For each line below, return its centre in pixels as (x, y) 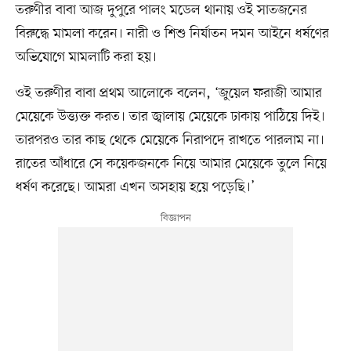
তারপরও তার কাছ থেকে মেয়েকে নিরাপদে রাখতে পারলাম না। (170, 140)
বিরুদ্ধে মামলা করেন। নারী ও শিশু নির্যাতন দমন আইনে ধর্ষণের (172, 33)
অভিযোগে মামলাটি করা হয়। (86, 57)
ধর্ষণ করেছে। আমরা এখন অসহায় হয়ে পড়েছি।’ (135, 187)
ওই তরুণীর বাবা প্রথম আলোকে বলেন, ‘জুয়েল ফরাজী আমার (168, 93)
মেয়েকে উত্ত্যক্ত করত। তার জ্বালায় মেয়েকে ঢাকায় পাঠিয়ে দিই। (170, 116)
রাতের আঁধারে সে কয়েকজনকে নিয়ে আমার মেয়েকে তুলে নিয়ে (171, 163)
